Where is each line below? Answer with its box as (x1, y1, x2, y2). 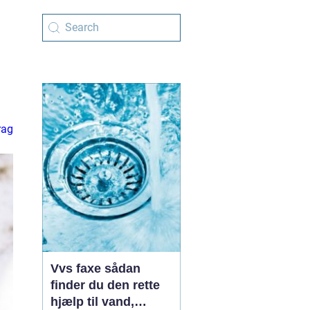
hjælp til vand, (51, 295, 134, 309)
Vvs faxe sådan (51, 262, 104, 275)
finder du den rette (51, 278, 160, 292)
